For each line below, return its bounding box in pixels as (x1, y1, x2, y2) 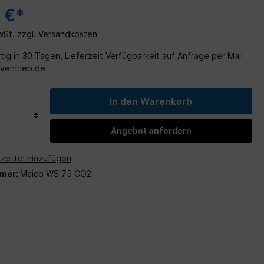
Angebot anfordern (110, 126, 192, 136)
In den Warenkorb (110, 95, 193, 108)
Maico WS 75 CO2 (20, 168, 91, 179)
